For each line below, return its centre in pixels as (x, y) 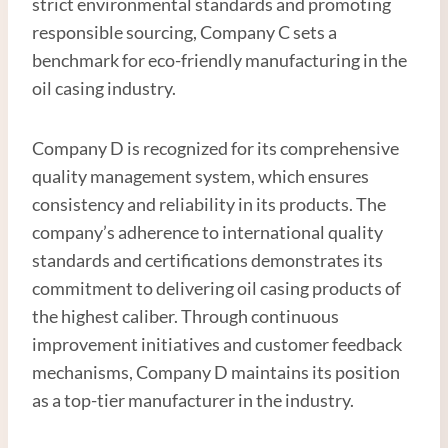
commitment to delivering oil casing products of (216, 287)
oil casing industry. (104, 87)
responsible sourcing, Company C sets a (184, 31)
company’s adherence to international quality (207, 231)
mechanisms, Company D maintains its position (216, 371)
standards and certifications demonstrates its (207, 259)
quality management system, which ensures (200, 175)
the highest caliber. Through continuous (185, 315)
